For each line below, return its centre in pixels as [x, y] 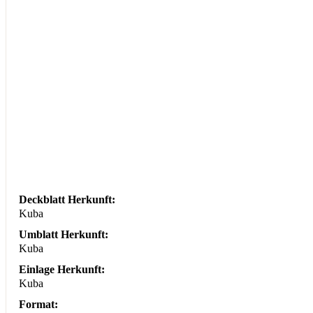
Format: [39, 305]
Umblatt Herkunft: [64, 235]
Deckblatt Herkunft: [67, 200]
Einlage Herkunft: [62, 270]
